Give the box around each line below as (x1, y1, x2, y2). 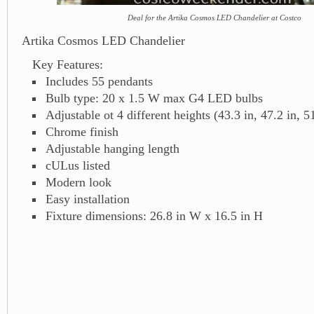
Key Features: (32, 57, 103, 71)
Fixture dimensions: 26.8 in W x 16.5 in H (45, 208, 263, 223)
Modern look (45, 175, 111, 189)
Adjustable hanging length (45, 141, 179, 156)
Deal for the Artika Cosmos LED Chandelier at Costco (128, 13, 301, 22)
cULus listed (45, 158, 110, 172)
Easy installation (45, 191, 130, 206)
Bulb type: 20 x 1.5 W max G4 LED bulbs (45, 90, 263, 105)
